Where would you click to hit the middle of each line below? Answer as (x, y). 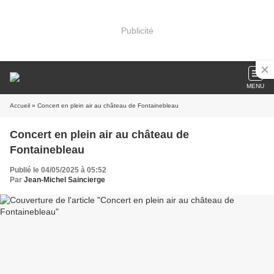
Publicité (137, 30)
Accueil (20, 106)
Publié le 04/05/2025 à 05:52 (58, 170)
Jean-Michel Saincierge (65, 180)
